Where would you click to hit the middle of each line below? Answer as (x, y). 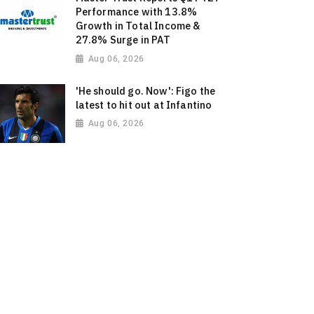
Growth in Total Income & (138, 26)
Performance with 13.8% (136, 12)
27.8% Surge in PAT (123, 40)
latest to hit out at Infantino (144, 105)
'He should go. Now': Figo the (145, 91)
